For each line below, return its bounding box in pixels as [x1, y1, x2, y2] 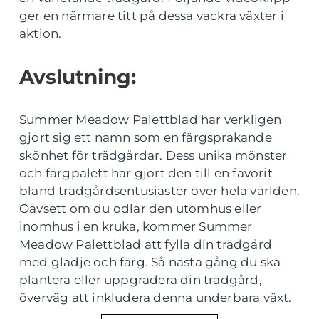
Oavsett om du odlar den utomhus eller [19, 202, 262, 216]
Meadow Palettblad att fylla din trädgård [19, 237, 273, 251]
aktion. [19, 26, 62, 41]
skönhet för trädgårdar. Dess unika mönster [19, 148, 288, 162]
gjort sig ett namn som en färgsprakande [19, 130, 272, 145]
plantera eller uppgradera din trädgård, [19, 273, 262, 287]
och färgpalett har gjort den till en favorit [19, 166, 273, 180]
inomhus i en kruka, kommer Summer [19, 219, 253, 234]
